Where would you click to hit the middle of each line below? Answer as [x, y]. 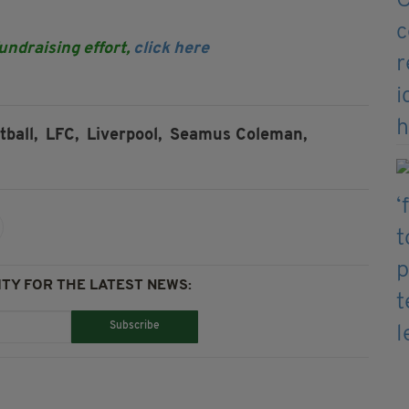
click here [171, 48]
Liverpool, [124, 135]
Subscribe [134, 326]
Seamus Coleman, [238, 135]
